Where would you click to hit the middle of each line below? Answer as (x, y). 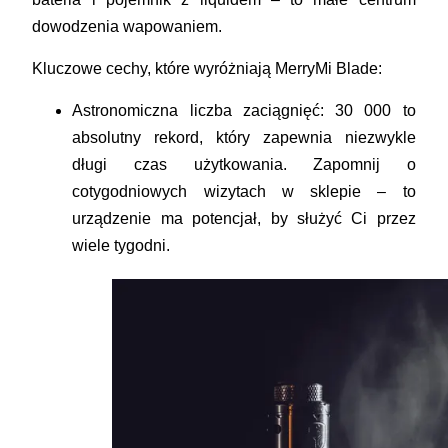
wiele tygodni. (121, 245)
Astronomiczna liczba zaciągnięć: (198, 110)
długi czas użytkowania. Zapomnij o (244, 164)
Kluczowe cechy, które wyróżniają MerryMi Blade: (207, 68)
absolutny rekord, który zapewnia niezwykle (244, 137)
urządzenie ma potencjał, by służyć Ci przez (244, 218)
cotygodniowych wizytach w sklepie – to (244, 191)
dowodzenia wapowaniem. (127, 26)
